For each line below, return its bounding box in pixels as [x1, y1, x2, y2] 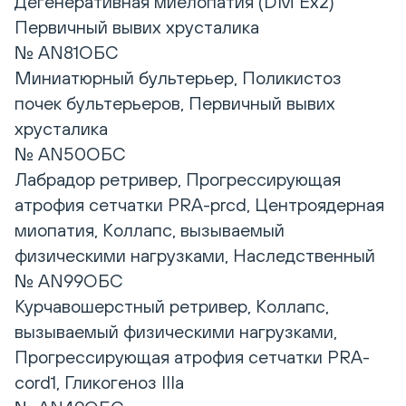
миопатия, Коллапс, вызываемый [14, 219, 285, 241]
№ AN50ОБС [14, 143, 126, 165]
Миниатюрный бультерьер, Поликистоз [14, 67, 342, 89]
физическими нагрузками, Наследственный [14, 245, 375, 266]
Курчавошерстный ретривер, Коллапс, [14, 295, 329, 317]
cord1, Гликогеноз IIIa [14, 372, 184, 393]
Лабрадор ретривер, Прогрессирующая [14, 169, 341, 190]
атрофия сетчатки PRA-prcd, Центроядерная [14, 194, 384, 216]
